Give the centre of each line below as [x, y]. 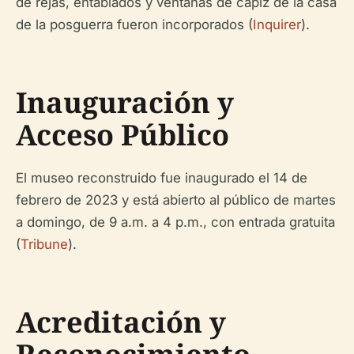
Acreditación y [121, 322]
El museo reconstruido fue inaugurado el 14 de [162, 178]
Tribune [44, 244]
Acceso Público [122, 135]
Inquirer [277, 24]
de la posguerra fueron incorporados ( [134, 24]
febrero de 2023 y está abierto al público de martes [176, 200]
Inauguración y [125, 102]
